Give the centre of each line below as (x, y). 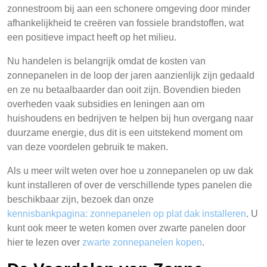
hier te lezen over (45, 242)
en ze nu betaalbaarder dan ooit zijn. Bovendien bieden (124, 90)
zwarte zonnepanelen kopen (142, 242)
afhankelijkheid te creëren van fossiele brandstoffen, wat (125, 23)
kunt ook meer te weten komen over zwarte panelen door (126, 228)
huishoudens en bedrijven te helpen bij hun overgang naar (130, 118)
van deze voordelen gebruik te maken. (88, 147)
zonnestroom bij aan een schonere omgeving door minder (129, 9)
